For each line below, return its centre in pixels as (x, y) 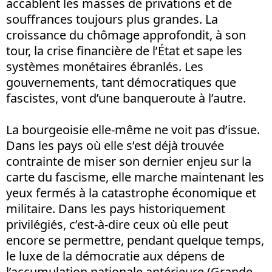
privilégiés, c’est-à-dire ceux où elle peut (117, 224)
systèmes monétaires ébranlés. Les (105, 66)
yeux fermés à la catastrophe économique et (131, 192)
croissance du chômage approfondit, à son (126, 35)
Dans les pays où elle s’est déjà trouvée (115, 145)
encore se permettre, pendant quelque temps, (135, 240)
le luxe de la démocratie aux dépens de (115, 256)
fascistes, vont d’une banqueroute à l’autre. (126, 98)
